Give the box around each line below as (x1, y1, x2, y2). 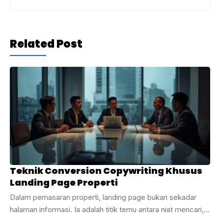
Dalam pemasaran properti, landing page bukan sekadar (10, 192, 196, 202)
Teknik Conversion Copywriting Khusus (10, 165, 202, 177)
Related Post (10, 36, 82, 52)
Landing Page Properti (10, 176, 118, 189)
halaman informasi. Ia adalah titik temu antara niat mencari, (10, 205, 204, 215)
